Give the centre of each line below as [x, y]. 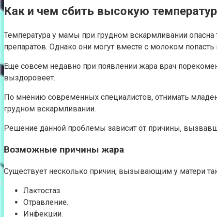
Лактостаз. [42, 191]
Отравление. [46, 202]
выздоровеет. [30, 77]
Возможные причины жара [64, 150]
